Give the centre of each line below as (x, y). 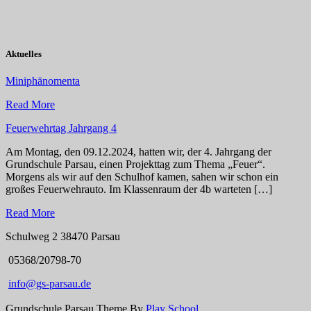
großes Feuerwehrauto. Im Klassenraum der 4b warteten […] (139, 190)
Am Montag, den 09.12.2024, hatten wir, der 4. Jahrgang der (138, 152)
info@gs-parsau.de (50, 284)
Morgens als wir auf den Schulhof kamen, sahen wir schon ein (142, 177)
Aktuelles (24, 54)
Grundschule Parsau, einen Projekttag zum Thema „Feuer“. (135, 165)
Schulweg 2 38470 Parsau (63, 237)
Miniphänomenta (43, 81)
